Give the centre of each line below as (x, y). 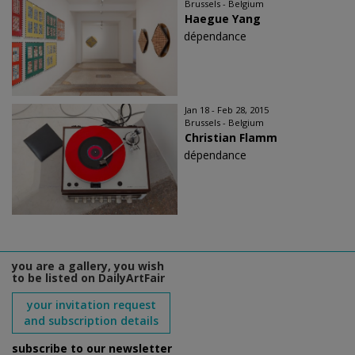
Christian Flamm (231, 137)
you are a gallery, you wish (88, 266)
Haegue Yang (223, 19)
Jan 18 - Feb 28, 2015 (227, 110)
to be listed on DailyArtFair (88, 278)
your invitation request (91, 305)
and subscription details (91, 321)
